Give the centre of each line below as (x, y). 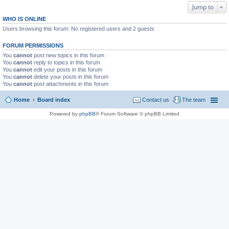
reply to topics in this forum (66, 62)
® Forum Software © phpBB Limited (138, 113)
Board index (54, 99)
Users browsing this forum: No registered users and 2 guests (78, 29)
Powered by (64, 113)
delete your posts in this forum (70, 77)
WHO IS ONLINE (24, 19)
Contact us (156, 99)
